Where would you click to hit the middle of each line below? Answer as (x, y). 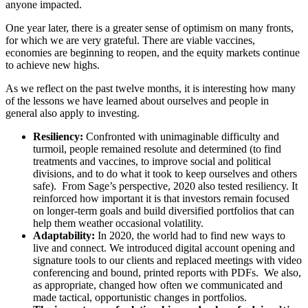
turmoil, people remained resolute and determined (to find (157, 148)
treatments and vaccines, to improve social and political (152, 161)
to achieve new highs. (53, 65)
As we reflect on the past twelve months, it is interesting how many (151, 88)
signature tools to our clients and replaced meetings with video (167, 260)
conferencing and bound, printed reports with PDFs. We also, (167, 272)
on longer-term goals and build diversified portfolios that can (164, 210)
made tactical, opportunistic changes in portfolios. (140, 297)
